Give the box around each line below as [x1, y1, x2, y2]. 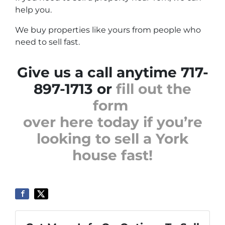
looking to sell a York [37, 130, 188, 148]
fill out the [116, 80, 191, 98]
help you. [15, 5, 52, 15]
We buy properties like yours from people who [15, 25, 201, 35]
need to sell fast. [15, 37, 80, 47]
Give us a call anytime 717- [17, 64, 208, 81]
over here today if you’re [23, 114, 202, 131]
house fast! [72, 147, 153, 164]
